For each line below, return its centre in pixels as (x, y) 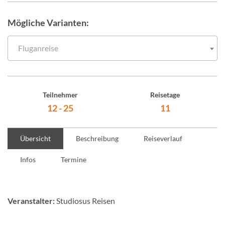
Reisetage (165, 95)
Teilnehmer (60, 95)
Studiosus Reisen (85, 201)
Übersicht (35, 138)
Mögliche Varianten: (48, 23)
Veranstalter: (31, 201)
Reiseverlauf (163, 138)
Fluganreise (38, 48)
